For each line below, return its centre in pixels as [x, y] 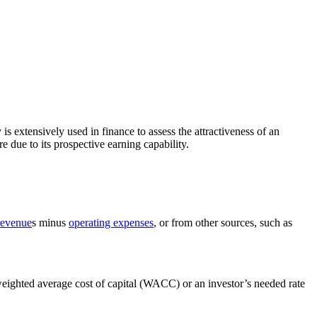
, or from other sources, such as [223, 223]
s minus [50, 223]
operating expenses [111, 223]
